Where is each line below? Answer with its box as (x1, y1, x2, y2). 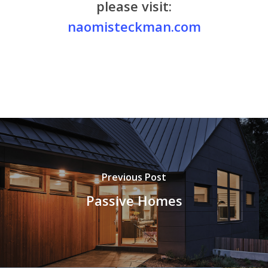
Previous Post (102, 170, 166, 184)
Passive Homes (86, 191, 182, 210)
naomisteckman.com (67, 17, 201, 35)
